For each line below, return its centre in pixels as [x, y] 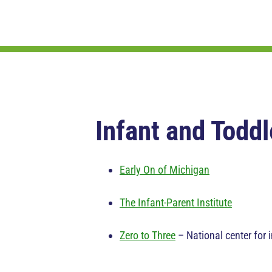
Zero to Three [148, 235]
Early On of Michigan [165, 170]
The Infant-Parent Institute [176, 202]
